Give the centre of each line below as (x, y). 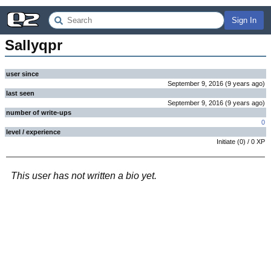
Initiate (226, 142)
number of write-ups (39, 113)
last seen (20, 93)
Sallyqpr (34, 45)
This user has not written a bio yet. (84, 176)
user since (22, 74)
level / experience (33, 132)
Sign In (244, 20)
